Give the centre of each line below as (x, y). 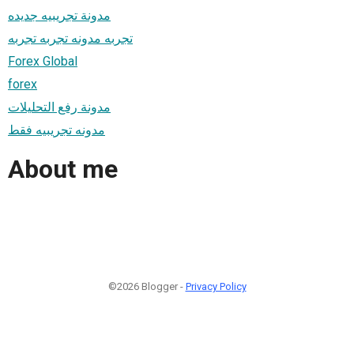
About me (63, 169)
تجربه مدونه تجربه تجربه (70, 38)
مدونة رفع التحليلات (59, 107)
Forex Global (43, 61)
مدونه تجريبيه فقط (56, 130)
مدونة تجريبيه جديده (59, 15)
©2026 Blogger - (147, 286)
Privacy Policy (216, 286)
